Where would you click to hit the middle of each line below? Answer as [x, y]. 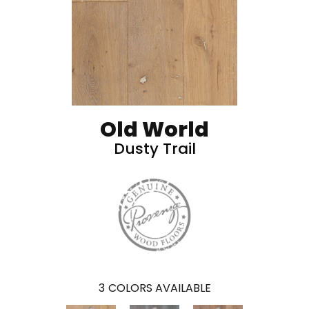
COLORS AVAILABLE [159, 288]
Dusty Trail [154, 149]
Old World [154, 130]
